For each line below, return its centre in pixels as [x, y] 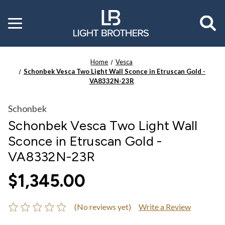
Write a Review [164, 206]
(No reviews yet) [102, 206]
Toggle [19, 21]
